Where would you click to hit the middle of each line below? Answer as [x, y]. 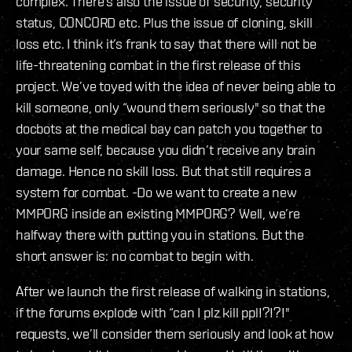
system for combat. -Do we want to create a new [156, 192]
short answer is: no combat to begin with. [135, 255]
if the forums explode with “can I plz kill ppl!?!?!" [153, 312]
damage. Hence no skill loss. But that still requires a [164, 170]
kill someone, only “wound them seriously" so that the [170, 107]
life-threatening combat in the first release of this [158, 64]
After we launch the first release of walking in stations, [173, 291]
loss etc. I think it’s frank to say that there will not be [166, 43]
